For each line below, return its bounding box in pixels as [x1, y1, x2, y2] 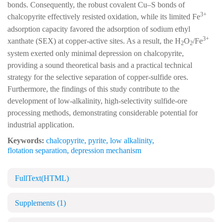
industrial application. [7, 120, 74, 129]
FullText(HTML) [15, 174, 69, 183]
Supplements [15, 199, 57, 208]
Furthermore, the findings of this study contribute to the [7, 85, 179, 94]
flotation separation [7, 146, 67, 155]
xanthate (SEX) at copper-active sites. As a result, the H [7, 37, 181, 46]
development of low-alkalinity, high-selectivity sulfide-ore [7, 97, 187, 106]
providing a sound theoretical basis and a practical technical [7, 61, 192, 70]
